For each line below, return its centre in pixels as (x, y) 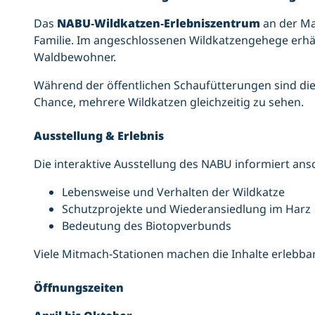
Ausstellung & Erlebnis (99, 135)
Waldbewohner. (75, 57)
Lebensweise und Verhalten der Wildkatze (173, 192)
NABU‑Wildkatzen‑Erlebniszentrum (159, 23)
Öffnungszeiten (79, 287)
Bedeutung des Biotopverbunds (147, 225)
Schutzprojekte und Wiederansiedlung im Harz (186, 208)
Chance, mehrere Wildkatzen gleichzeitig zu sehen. (169, 102)
